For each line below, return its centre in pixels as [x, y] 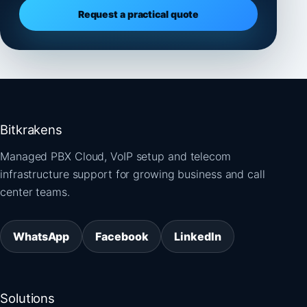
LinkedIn [198, 236]
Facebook [122, 236]
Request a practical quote [138, 14]
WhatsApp [41, 236]
